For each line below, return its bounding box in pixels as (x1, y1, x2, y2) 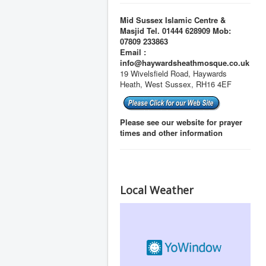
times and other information (120, 127, 223, 138)
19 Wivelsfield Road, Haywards (120, 68, 227, 79)
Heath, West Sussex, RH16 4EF (120, 78, 232, 90)
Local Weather (120, 183, 194, 197)
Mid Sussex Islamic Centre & (120, 14, 226, 26)
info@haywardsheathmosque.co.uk (120, 57, 249, 68)
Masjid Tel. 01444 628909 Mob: (120, 25, 231, 36)
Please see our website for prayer (120, 116, 242, 128)
